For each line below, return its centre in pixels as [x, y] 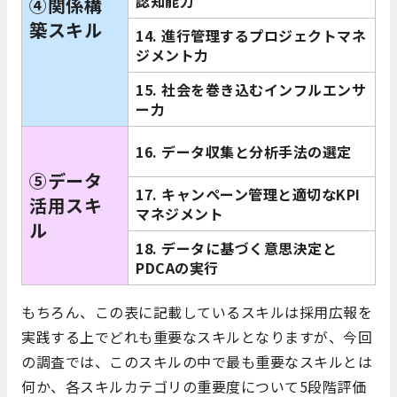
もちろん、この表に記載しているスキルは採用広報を [197, 312]
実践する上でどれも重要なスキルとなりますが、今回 [197, 337]
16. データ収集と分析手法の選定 [244, 152]
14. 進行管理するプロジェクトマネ [251, 36]
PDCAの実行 [177, 268]
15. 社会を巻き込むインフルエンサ [251, 90]
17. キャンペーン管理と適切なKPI [248, 195]
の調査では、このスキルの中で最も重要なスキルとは [197, 362]
